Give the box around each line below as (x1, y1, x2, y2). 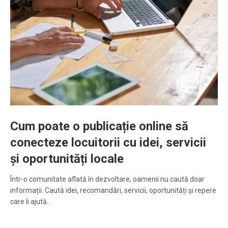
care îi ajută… (10, 197, 51, 206)
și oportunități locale (10, 152, 124, 166)
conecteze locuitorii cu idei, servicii (10, 135, 206, 150)
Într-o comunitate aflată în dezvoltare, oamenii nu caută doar (10, 175, 205, 184)
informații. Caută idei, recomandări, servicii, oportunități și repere (10, 186, 216, 195)
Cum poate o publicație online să (10, 119, 188, 134)
